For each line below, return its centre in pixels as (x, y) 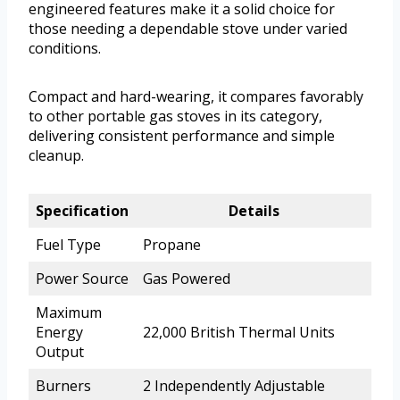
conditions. (65, 48)
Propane (172, 244)
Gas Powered (187, 278)
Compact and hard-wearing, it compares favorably (196, 96)
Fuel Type (68, 244)
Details (254, 210)
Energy (59, 332)
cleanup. (56, 155)
